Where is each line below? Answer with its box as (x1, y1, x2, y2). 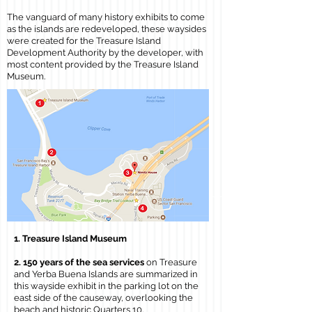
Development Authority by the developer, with (7, 47, 203, 58)
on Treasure (144, 257, 197, 267)
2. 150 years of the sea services (14, 257, 144, 267)
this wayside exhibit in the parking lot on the (14, 281, 198, 291)
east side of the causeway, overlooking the (14, 292, 193, 303)
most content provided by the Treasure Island (7, 59, 198, 70)
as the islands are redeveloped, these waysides (7, 24, 206, 34)
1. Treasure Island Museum (14, 233, 127, 244)
